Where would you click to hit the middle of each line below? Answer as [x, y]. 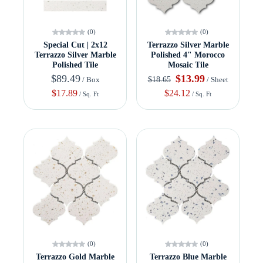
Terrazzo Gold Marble [75, 257]
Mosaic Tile [188, 65]
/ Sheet [216, 80]
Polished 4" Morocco [188, 55]
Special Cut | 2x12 [75, 45]
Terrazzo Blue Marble [188, 257]
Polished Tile [75, 65]
